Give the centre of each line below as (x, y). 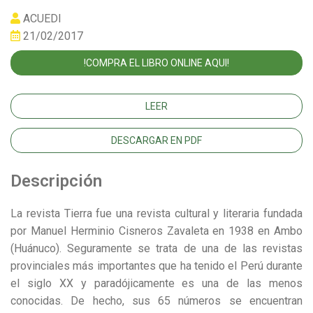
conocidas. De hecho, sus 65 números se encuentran (156, 301)
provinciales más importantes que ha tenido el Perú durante (156, 266)
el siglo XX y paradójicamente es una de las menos (156, 284)
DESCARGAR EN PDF (156, 140)
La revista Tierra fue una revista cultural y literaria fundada (156, 214)
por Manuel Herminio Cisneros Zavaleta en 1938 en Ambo (156, 231)
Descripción (56, 181)
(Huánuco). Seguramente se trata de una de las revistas (156, 249)
